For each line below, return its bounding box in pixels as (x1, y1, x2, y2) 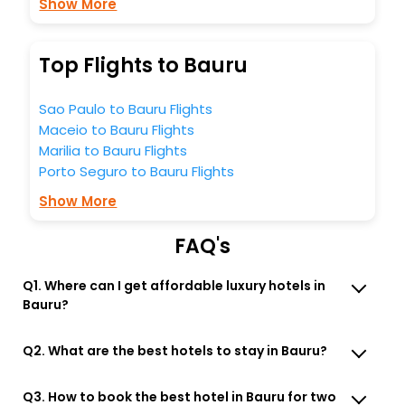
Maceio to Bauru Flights (39, 119, 195, 139)
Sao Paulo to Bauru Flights (39, 99, 213, 118)
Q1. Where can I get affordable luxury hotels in (23, 276, 326, 295)
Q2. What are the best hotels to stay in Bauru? (23, 341, 328, 360)
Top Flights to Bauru (39, 51, 249, 80)
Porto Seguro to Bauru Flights (39, 161, 235, 181)
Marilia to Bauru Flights (39, 140, 188, 160)
